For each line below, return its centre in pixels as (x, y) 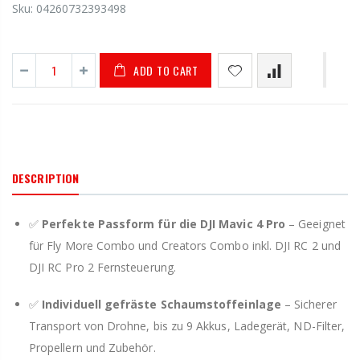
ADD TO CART (166, 70)
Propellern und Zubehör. (92, 348)
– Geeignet (315, 224)
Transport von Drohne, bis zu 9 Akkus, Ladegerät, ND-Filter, (187, 326)
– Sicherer (309, 305)
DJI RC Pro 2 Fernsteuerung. (102, 268)
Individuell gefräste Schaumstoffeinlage (162, 305)
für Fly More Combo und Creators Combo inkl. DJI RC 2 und (185, 246)
